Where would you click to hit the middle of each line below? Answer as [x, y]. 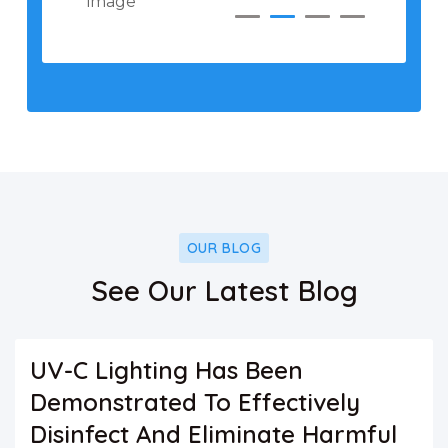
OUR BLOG [224, 248]
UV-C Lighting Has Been [166, 370]
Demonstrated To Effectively [195, 402]
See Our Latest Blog [224, 291]
